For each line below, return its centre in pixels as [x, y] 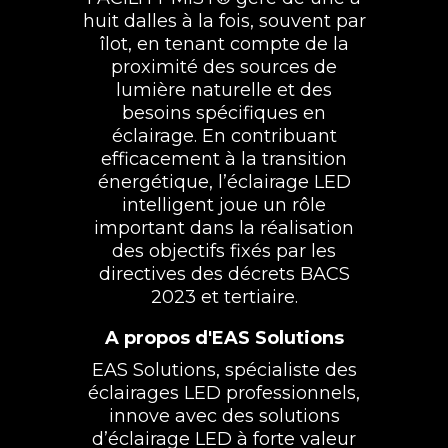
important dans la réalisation [224, 227]
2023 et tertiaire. [224, 296]
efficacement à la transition [224, 158]
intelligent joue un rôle [224, 204]
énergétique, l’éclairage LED [224, 181]
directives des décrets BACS [224, 273]
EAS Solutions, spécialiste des [224, 369]
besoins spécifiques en [224, 112]
